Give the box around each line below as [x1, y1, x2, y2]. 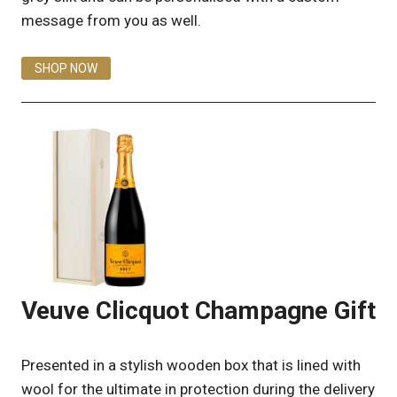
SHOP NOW [35, 60, 97, 75]
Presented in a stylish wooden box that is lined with [21, 355, 361, 374]
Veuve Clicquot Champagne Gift [21, 296, 376, 325]
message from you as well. [21, 12, 201, 29]
